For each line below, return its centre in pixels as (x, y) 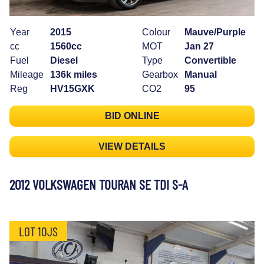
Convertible (210, 60)
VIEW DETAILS (132, 146)
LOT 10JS (38, 231)
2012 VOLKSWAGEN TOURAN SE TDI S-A (99, 184)
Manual (201, 74)
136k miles (74, 74)
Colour (156, 32)
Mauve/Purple (215, 32)
